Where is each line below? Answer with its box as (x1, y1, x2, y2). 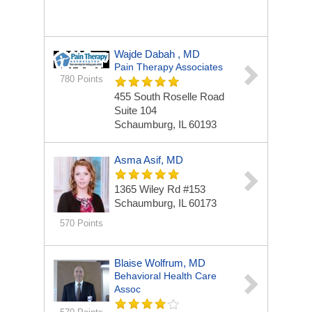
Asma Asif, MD (114, 154, 183, 166)
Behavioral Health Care (114, 270, 217, 281)
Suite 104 (114, 104, 157, 116)
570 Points (59, 218, 103, 228)
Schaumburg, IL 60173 (114, 197, 217, 209)
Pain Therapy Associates (114, 61, 223, 72)
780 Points (59, 74, 103, 84)
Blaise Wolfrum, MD (114, 257, 205, 269)
